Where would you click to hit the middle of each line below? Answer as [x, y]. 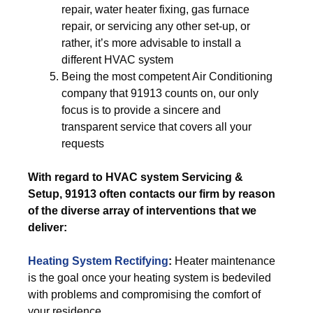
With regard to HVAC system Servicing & [136, 177]
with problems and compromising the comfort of [144, 294]
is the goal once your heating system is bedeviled [150, 278]
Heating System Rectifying [98, 261]
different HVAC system [117, 60]
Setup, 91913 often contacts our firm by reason [152, 194]
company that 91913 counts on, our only [160, 93]
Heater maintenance [225, 261]
